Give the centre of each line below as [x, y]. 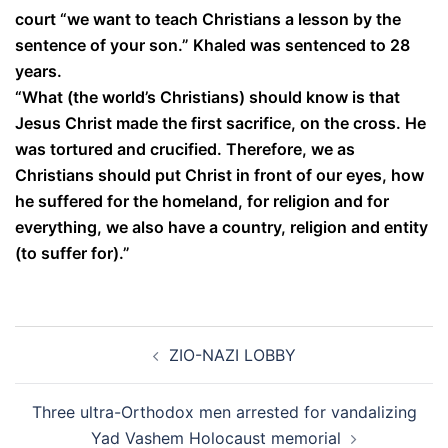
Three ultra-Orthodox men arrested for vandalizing [224, 412]
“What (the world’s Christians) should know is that [207, 97]
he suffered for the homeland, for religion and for [202, 201]
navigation [75, 366]
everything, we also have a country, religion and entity [221, 227]
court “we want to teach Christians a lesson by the [208, 19]
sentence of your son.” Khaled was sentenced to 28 [212, 45]
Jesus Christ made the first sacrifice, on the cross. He [220, 123]
